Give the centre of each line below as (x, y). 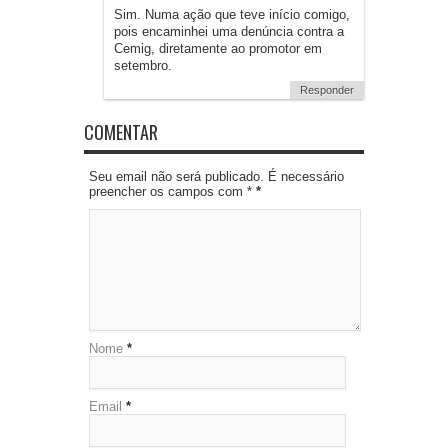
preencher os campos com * (172, 192)
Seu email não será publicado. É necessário (216, 177)
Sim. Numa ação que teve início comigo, (232, 15)
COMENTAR (121, 132)
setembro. (143, 66)
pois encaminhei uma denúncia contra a (229, 32)
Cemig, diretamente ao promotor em (218, 49)
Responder (327, 90)
